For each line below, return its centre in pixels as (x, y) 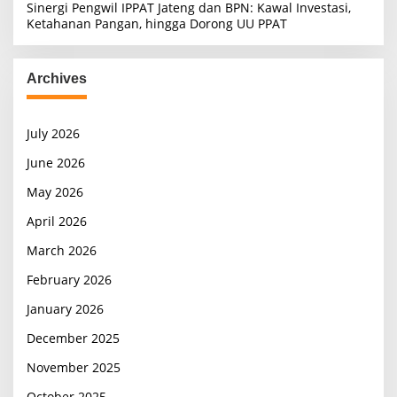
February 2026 (69, 280)
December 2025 (73, 338)
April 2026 (57, 221)
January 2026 (65, 309)
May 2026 (55, 192)
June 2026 (56, 163)
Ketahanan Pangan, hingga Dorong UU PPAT (157, 23)
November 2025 (74, 367)
